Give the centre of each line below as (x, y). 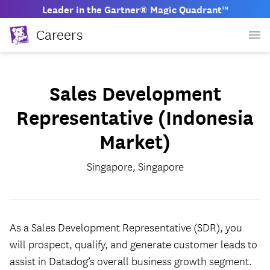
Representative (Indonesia (135, 117)
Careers (59, 34)
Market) (135, 141)
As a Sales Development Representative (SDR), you (126, 227)
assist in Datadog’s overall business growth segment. (131, 261)
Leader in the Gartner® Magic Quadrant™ (135, 9)
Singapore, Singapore (135, 166)
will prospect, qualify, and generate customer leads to (133, 244)
